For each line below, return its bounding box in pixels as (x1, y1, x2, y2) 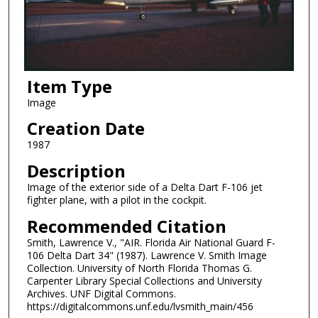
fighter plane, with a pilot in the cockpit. (26, 193, 207, 207)
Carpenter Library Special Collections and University (26, 273, 262, 287)
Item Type (26, 74, 112, 98)
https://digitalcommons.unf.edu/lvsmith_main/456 (26, 299, 253, 313)
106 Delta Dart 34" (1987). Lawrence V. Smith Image (26, 248, 267, 262)
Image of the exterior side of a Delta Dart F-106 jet (26, 180, 263, 194)
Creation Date (26, 116, 145, 141)
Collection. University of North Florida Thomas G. (26, 261, 252, 275)
